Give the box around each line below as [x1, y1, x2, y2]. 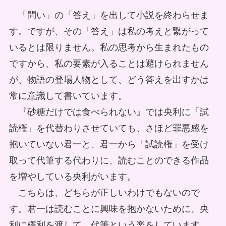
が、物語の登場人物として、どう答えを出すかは [9, 75, 209, 85]
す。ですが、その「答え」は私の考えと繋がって [9, 26, 209, 37]
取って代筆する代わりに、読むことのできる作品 [9, 155, 209, 166]
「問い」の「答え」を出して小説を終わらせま [9, 10, 209, 21]
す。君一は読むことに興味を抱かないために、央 [9, 204, 209, 214]
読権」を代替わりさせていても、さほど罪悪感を [9, 123, 209, 134]
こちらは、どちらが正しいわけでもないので [9, 188, 200, 198]
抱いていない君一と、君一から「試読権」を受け [9, 139, 209, 150]
